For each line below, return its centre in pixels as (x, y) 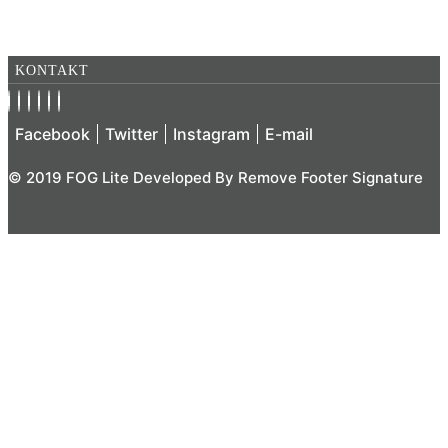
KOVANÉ (61, 44)
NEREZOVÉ (71, 18)
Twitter (131, 133)
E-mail (289, 133)
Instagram (211, 133)
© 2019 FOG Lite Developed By (123, 177)
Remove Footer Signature (330, 177)
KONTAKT (52, 70)
